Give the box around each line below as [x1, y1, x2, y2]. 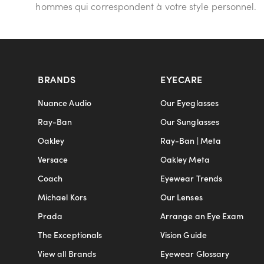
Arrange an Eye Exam [160, 210, 244, 222]
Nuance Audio [38, 97, 91, 109]
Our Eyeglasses [160, 97, 219, 109]
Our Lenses [160, 191, 203, 203]
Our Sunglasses [160, 115, 219, 128]
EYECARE [160, 72, 203, 86]
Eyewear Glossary [160, 247, 230, 260]
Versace [38, 153, 68, 166]
